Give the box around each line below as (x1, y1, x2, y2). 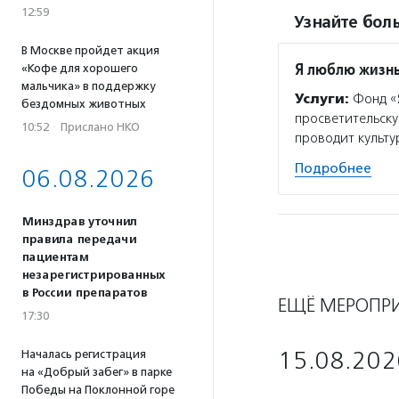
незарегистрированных (21, 268, 165, 282)
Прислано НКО (61, 120, 140, 134)
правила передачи (21, 232, 136, 247)
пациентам (21, 250, 88, 265)
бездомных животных (21, 97, 146, 110)
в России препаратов (21, 286, 147, 300)
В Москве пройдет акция (21, 44, 159, 57)
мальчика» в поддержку (21, 79, 155, 93)
